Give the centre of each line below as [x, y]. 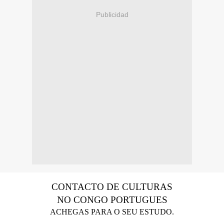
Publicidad [112, 14]
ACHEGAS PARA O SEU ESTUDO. [112, 212]
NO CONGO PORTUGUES [112, 200]
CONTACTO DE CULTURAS [112, 187]
